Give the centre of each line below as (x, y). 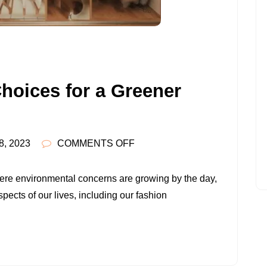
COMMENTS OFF (96, 144)
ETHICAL (154, 176)
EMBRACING (163, 160)
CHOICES (156, 193)
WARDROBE (162, 260)
